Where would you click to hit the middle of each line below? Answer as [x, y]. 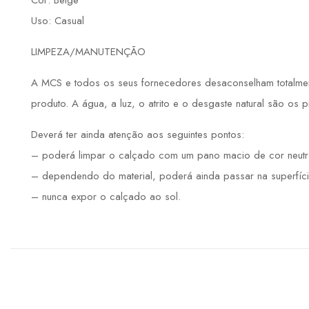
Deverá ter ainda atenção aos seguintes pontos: [138, 135]
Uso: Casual [58, 21]
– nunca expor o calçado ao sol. [106, 197]
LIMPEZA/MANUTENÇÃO [88, 52]
